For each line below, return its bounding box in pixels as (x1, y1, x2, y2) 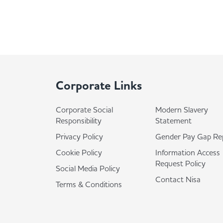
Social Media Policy (56, 163, 120, 173)
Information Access (155, 147, 220, 157)
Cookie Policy (56, 147, 102, 157)
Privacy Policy (56, 131, 103, 141)
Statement (155, 115, 192, 125)
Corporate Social (56, 105, 113, 114)
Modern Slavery (155, 105, 208, 114)
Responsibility (56, 115, 102, 125)
